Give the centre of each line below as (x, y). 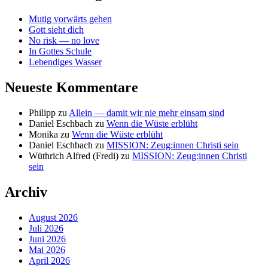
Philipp (42, 112)
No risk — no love (64, 41)
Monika (43, 134)
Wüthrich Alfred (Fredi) (74, 156)
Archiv (26, 192)
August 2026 (53, 217)
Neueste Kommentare (71, 87)
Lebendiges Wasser (65, 62)
